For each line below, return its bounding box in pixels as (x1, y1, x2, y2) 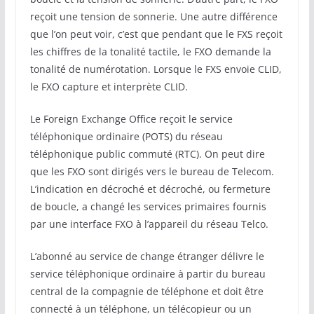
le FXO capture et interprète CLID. (29, 80, 188, 93)
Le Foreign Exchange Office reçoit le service (29, 112, 233, 125)
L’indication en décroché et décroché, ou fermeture (29, 182, 271, 196)
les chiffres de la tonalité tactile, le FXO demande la (29, 45, 271, 58)
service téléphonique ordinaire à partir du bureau (29, 267, 266, 280)
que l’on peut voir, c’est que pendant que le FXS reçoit (29, 27, 282, 41)
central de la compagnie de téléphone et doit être (29, 285, 264, 298)
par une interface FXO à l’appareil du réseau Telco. (29, 217, 268, 231)
